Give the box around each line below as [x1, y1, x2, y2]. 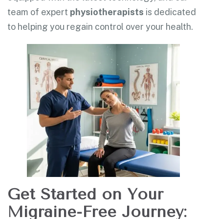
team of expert [7, 7, 70, 18]
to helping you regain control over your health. [7, 22, 193, 32]
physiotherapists [70, 7, 144, 18]
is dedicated [144, 7, 196, 18]
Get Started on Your [7, 185, 163, 204]
